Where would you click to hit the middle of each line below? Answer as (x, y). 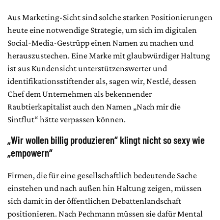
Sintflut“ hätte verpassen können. (67, 119)
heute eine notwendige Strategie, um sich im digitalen (102, 30)
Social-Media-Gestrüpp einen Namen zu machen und (100, 43)
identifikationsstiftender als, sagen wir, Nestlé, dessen (102, 81)
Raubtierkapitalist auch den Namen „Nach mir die (94, 107)
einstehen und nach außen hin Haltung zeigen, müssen (105, 188)
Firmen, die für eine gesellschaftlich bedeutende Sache (102, 175)
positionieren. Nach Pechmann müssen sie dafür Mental (105, 214)
